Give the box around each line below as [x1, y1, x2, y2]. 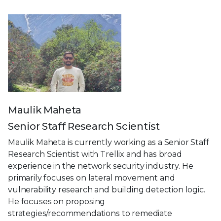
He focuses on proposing [8, 197, 106, 207]
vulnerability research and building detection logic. [8, 185, 205, 195]
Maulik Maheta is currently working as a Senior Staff [8, 138, 209, 147]
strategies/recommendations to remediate [8, 209, 172, 219]
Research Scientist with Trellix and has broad [8, 149, 182, 159]
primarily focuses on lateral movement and [8, 173, 175, 183]
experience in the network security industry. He [8, 161, 193, 171]
